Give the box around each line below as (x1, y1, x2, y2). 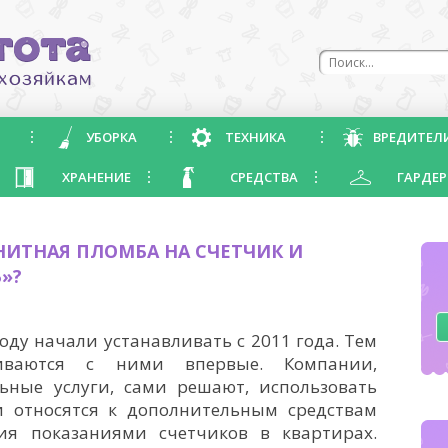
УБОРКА (86, 128, 137, 146)
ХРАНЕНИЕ (62, 168, 131, 186)
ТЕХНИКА (225, 128, 286, 146)
